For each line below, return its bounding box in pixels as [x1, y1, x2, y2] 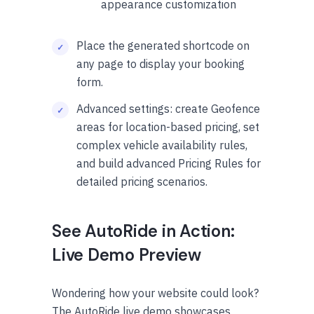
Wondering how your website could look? [52, 286, 259, 301]
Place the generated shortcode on [76, 39, 250, 53]
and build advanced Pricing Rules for [76, 156, 261, 171]
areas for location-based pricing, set [76, 120, 259, 135]
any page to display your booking [76, 57, 245, 71]
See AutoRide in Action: [52, 220, 235, 243]
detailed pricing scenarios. [76, 175, 207, 189]
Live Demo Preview [52, 244, 201, 266]
